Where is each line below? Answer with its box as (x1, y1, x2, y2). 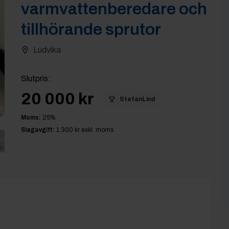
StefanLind (119, 96, 155, 103)
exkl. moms (79, 126, 113, 133)
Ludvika (33, 45, 61, 54)
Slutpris (20, 74, 48, 83)
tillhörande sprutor (20, 20, 161, 38)
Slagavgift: (20, 126, 55, 133)
